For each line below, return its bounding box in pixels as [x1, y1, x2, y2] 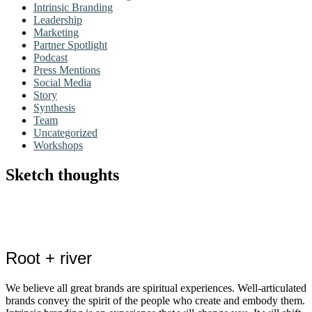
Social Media [33, 77, 91, 88]
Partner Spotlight [33, 39, 107, 51]
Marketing [33, 26, 79, 38]
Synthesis [33, 102, 75, 114]
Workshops [33, 139, 83, 151]
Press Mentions [33, 64, 100, 76]
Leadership [33, 14, 82, 26]
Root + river [6, 248, 92, 267]
